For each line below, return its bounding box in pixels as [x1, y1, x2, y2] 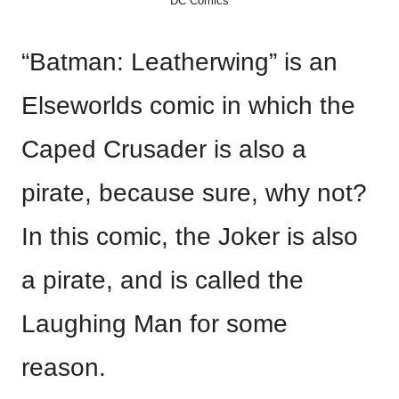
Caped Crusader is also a [21, 135, 306, 163]
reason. [21, 354, 106, 381]
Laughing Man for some [21, 310, 288, 338]
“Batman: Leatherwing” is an [21, 48, 338, 76]
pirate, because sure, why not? [21, 179, 367, 207]
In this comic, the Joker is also [21, 223, 358, 250]
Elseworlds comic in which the [21, 92, 355, 119]
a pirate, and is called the [21, 266, 304, 294]
